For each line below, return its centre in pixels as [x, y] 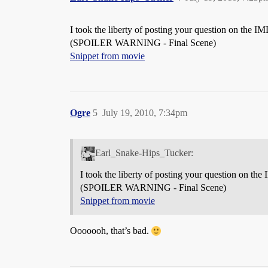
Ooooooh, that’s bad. [111, 230]
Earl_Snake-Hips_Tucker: [144, 153]
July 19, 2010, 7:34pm [145, 113]
